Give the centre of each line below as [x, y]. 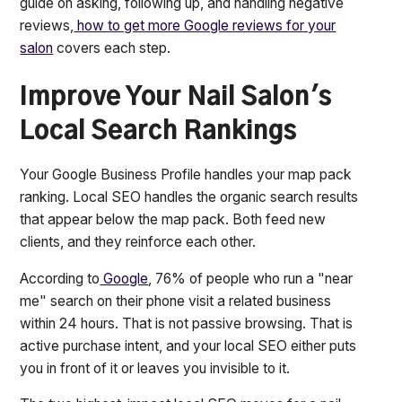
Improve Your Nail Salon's [176, 98]
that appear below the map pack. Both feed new [173, 219]
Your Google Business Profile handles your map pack [186, 174]
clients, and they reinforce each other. [138, 241]
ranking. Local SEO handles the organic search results [189, 197]
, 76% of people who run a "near [251, 278]
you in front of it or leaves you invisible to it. [155, 368]
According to [60, 278]
